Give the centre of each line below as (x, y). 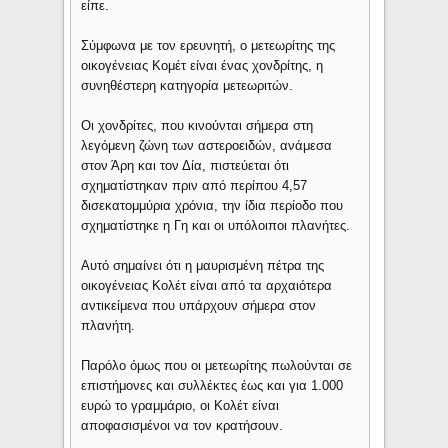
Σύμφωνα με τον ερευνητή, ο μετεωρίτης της (208, 46)
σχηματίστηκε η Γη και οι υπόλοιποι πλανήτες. (216, 226)
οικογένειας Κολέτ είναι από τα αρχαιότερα (207, 286)
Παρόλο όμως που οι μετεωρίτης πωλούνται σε (217, 366)
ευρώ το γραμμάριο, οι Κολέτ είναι (180, 406)
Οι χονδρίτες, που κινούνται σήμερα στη (197, 126)
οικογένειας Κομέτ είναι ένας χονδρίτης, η (202, 66)
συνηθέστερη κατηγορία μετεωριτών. (187, 86)
